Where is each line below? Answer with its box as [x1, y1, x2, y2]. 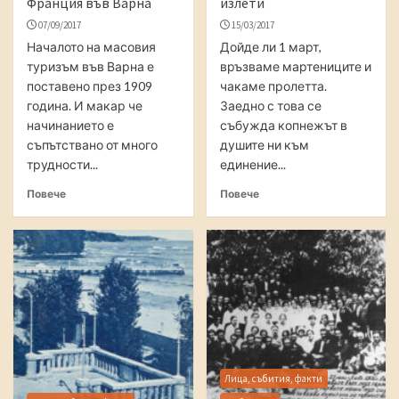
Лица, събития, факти [224, 371, 322, 385]
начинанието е [27, 118, 114, 133]
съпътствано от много [27, 137, 158, 152]
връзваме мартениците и [219, 59, 371, 74]
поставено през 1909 [27, 78, 152, 94]
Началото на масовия [27, 39, 156, 54]
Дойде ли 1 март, [219, 39, 322, 54]
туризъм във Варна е [27, 59, 154, 74]
